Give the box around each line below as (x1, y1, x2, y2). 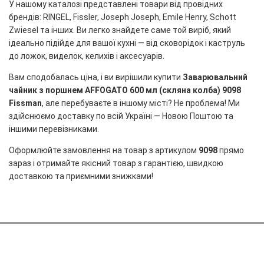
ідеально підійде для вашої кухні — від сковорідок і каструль (9, 38, 245, 48)
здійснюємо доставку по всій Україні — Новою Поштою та (9, 111, 233, 121)
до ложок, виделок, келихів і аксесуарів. (9, 51, 164, 61)
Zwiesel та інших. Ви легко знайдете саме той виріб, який (9, 25, 231, 35)
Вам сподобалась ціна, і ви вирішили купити (9, 72, 183, 82)
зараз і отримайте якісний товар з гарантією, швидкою (9, 159, 223, 168)
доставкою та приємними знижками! (9, 171, 153, 181)
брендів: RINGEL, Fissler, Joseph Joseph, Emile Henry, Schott (9, 12, 236, 22)
